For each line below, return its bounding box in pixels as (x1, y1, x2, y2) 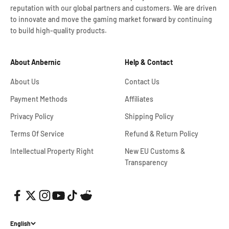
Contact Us (125, 77, 159, 86)
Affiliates (125, 94, 153, 103)
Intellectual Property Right (10, 146, 94, 155)
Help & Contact (125, 57, 173, 66)
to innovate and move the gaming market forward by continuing (10, 14, 212, 24)
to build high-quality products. (10, 26, 107, 35)
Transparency (125, 157, 168, 167)
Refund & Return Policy (125, 129, 198, 138)
